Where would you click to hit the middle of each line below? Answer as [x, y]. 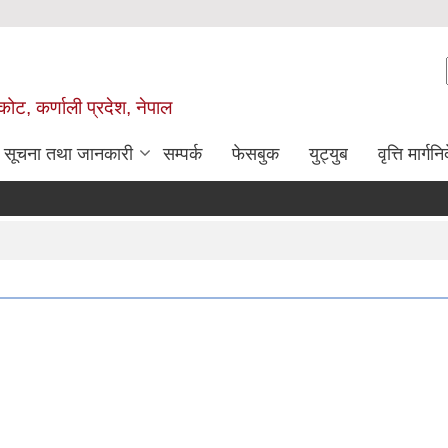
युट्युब [328, 154]
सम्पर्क [182, 154]
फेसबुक [255, 154]
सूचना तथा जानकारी [68, 154]
